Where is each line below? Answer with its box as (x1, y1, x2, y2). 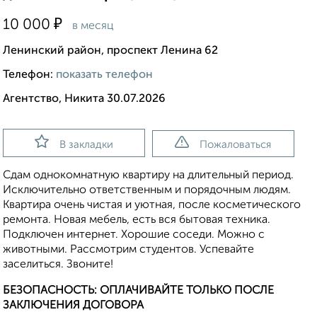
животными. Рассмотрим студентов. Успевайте (3, 244, 254, 256)
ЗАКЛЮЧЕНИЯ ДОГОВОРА (3, 300, 144, 312)
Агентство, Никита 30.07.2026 (3, 93, 166, 105)
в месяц (69, 21, 114, 33)
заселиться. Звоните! (3, 259, 113, 271)
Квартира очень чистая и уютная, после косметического (3, 200, 301, 212)
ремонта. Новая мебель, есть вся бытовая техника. (3, 214, 270, 226)
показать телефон (56, 69, 153, 81)
